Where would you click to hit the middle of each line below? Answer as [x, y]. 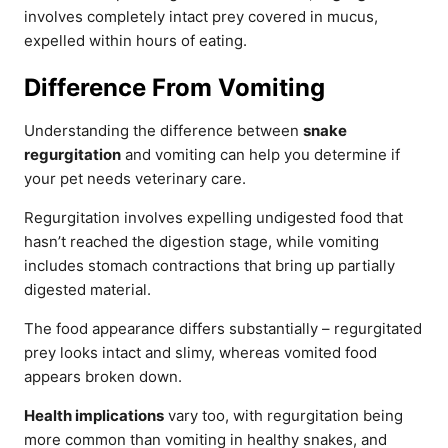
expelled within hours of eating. [135, 40]
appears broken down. [103, 376]
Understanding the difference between [163, 130]
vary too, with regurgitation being [283, 415]
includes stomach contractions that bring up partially [209, 265]
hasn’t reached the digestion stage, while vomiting [201, 241]
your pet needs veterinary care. [135, 178]
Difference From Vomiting [174, 87]
